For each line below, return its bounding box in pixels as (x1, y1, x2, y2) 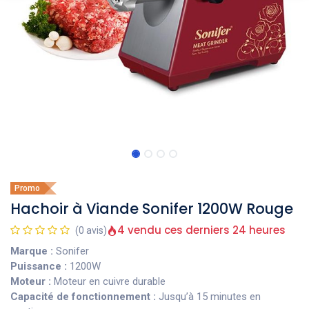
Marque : (10, 245, 53, 257)
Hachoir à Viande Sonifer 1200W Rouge (10, 199, 293, 219)
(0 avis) (75, 225, 107, 236)
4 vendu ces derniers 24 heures (117, 223, 286, 237)
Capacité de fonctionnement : (10, 290, 156, 303)
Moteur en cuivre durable (51, 275, 168, 288)
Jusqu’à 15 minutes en (156, 290, 261, 303)
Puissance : (10, 260, 67, 272)
